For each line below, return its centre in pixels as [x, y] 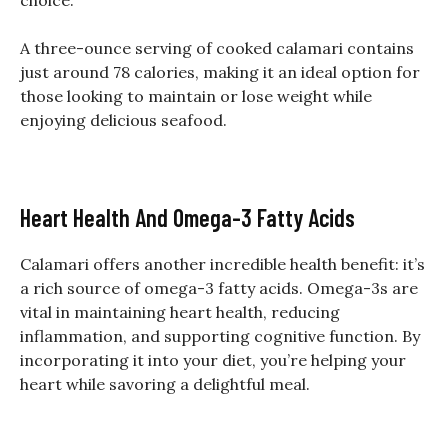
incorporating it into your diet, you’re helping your [213, 359]
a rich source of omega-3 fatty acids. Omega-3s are [219, 287]
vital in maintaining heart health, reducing [180, 311]
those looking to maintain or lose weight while [196, 95]
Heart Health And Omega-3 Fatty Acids [187, 217]
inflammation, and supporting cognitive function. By [220, 335]
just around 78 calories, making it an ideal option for [220, 71]
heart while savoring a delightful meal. [165, 383]
